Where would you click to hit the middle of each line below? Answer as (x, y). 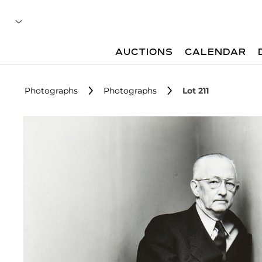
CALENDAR (216, 53)
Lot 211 (196, 91)
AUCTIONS (144, 53)
